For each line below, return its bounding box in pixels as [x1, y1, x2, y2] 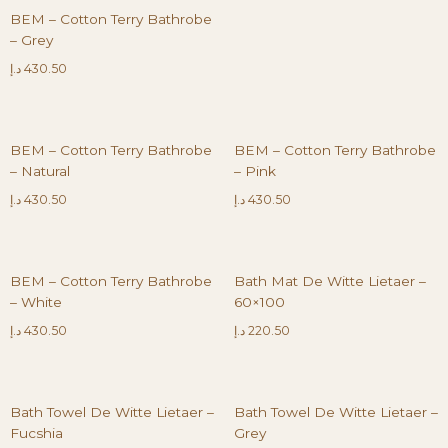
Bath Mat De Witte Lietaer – [234, 272, 426, 289]
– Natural [10, 162, 70, 179]
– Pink [234, 162, 276, 179]
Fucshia [10, 424, 63, 441]
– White [10, 293, 62, 310]
